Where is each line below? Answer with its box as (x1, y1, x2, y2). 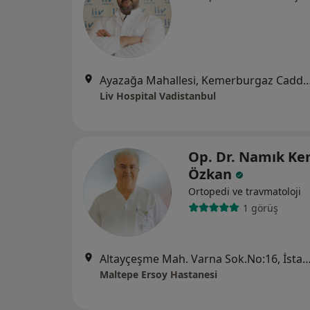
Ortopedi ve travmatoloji (188, 185, 301, 198)
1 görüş (242, 201, 278, 215)
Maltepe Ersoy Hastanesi (100, 268, 217, 281)
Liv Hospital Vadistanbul (100, 89, 216, 102)
